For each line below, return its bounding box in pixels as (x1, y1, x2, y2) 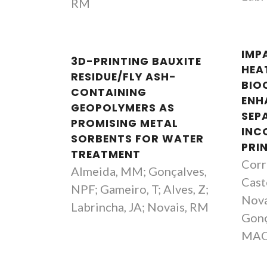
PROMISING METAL (71, 116, 178, 131)
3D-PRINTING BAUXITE (71, 54, 201, 69)
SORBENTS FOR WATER (71, 132, 204, 146)
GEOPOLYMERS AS (71, 101, 175, 115)
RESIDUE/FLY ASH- (71, 70, 176, 84)
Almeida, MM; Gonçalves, (71, 164, 207, 178)
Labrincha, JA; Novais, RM (71, 200, 209, 214)
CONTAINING (71, 85, 147, 100)
